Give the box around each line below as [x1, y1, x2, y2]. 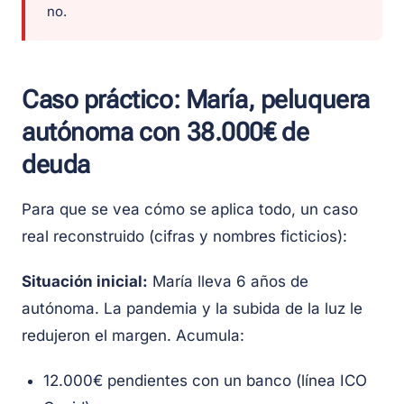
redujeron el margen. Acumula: [22, 326, 244, 345]
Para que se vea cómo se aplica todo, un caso [22, 200, 358, 219]
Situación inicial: [22, 272, 148, 291]
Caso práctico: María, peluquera [22, 85, 370, 115]
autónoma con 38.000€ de [22, 117, 309, 148]
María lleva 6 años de [148, 272, 308, 291]
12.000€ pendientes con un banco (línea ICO [43, 372, 367, 390]
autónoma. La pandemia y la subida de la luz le [22, 299, 363, 318]
